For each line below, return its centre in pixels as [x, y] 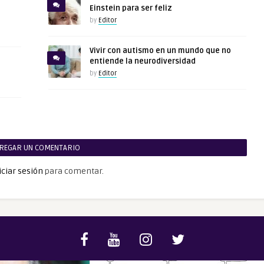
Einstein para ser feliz [131, 8]
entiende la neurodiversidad [142, 61]
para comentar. [73, 171]
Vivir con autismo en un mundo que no [160, 51]
